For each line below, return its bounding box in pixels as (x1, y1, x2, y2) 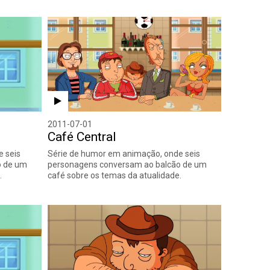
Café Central (47, 129, 116, 144)
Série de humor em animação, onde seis (47, 148, 200, 159)
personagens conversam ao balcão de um (47, 159, 207, 169)
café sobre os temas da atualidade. (47, 170, 181, 180)
